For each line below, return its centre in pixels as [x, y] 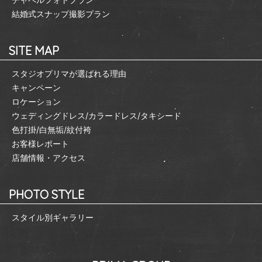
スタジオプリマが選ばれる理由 [69, 73]
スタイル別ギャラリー [53, 217]
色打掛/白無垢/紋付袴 [51, 129]
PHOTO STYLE [46, 194]
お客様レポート [40, 143]
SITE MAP [34, 50]
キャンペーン [36, 87]
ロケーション [36, 101]
